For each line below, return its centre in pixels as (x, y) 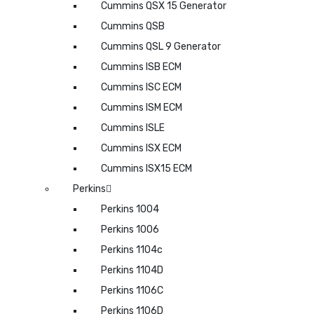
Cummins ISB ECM (141, 67)
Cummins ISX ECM (141, 148)
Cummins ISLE (133, 128)
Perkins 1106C (132, 290)
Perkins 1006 (130, 229)
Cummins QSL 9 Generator (161, 46)
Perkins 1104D (132, 270)
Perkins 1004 (130, 209)
